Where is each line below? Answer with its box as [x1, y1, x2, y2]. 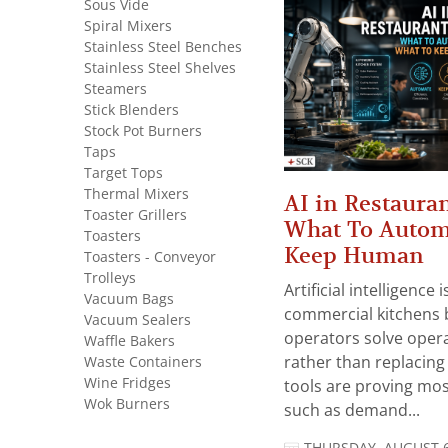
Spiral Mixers [84, 18, 172, 34]
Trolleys [84, 270, 136, 286]
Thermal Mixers [84, 186, 189, 202]
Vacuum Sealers [84, 312, 191, 328]
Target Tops [84, 165, 163, 181]
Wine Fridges [84, 375, 171, 391]
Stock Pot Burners [84, 123, 202, 139]
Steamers [84, 81, 147, 97]
